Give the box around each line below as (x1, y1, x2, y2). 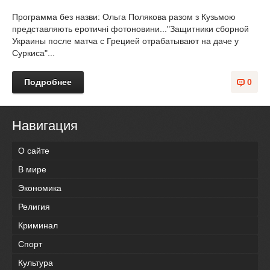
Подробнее (24, 77, 72, 87)
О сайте (18, 146, 49, 156)
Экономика (18, 183, 61, 193)
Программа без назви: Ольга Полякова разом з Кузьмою (12, 12, 236, 22)
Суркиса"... (12, 48, 55, 58)
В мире (18, 165, 46, 175)
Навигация (12, 118, 78, 133)
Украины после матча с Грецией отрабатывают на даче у (12, 36, 239, 46)
